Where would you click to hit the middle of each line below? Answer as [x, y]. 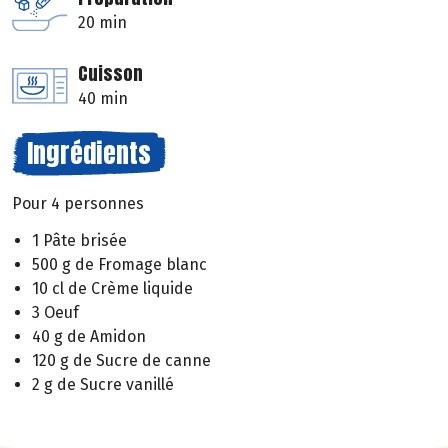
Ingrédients [89, 153]
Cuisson [110, 74]
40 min [103, 99]
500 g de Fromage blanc [119, 265]
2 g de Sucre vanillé [103, 385]
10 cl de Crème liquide [112, 289]
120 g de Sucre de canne [121, 361]
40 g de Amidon [89, 337]
